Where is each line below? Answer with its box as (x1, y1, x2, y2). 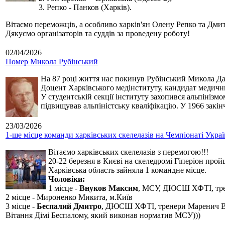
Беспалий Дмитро (37, 202, 101, 211)
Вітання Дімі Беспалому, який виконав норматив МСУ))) (6, 211, 200, 220)
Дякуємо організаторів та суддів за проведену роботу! (6, 29, 190, 38)
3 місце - (6, 202, 37, 211)
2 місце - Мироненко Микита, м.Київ (6, 193, 133, 202)
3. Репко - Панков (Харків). (39, 3, 132, 12)
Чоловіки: (48, 175, 85, 184)
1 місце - (48, 184, 79, 193)
